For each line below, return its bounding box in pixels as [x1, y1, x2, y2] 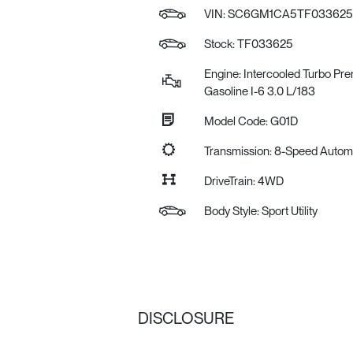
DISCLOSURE [138, 309, 234, 328]
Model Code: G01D [203, 114, 298, 128]
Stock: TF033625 [203, 37, 293, 51]
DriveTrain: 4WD [203, 174, 284, 188]
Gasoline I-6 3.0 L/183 [203, 84, 315, 98]
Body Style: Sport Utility [203, 204, 318, 218]
